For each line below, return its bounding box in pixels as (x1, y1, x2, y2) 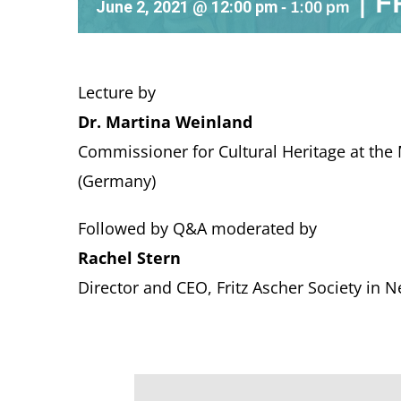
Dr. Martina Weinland (77, 111, 252, 133)
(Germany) (77, 170, 156, 192)
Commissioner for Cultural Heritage (77, 141, 346, 163)
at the (345, 141, 397, 163)
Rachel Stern (77, 247, 181, 269)
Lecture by (77, 81, 156, 104)
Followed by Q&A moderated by (77, 218, 317, 240)
